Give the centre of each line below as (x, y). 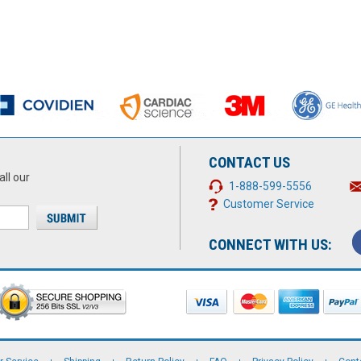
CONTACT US (249, 163)
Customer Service (269, 203)
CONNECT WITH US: (270, 244)
